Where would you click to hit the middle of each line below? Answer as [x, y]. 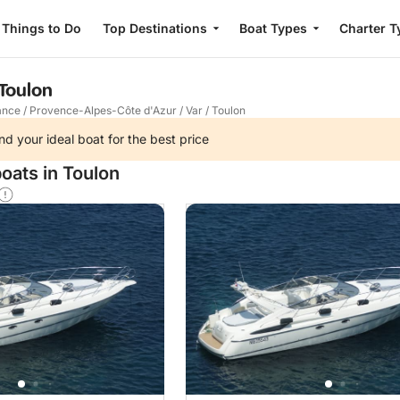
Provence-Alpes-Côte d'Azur [103, 110]
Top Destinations [154, 28]
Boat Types [273, 28]
